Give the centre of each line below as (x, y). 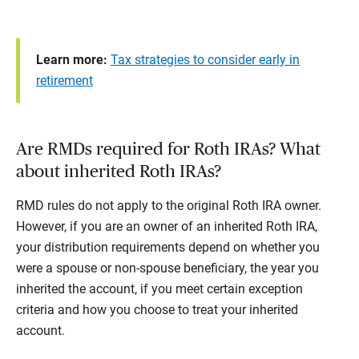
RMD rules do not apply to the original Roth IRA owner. (169, 206)
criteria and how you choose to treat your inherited (157, 310)
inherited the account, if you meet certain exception (159, 289)
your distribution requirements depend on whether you (168, 248)
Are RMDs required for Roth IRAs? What (168, 149)
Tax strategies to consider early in (205, 60)
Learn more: (72, 60)
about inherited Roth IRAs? (119, 172)
